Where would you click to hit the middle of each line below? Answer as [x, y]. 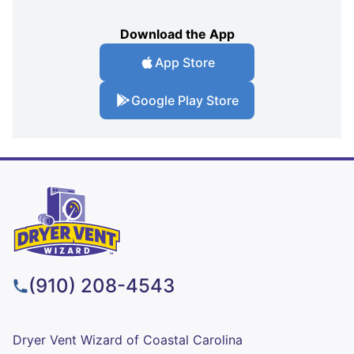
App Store [185, 63]
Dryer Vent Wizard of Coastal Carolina [128, 340]
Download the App [177, 34]
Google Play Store [185, 101]
